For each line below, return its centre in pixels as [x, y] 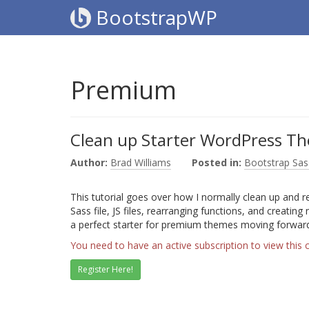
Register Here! [106, 269]
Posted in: [217, 162]
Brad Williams [141, 162]
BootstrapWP [154, 17]
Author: [89, 162]
